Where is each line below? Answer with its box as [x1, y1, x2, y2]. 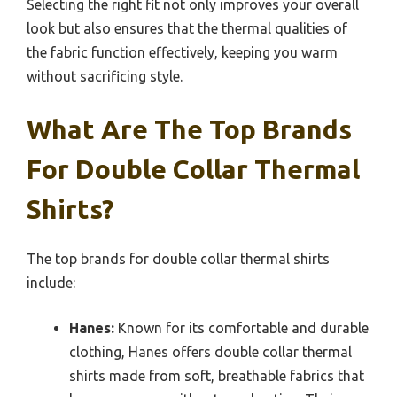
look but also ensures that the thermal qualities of [27, 19, 347, 36]
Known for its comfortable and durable [114, 319, 369, 336]
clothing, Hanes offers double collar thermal [69, 343, 352, 360]
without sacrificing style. [27, 67, 183, 84]
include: [27, 274, 75, 291]
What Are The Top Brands [27, 113, 352, 144]
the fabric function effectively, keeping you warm [27, 43, 338, 60]
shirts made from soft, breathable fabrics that [69, 367, 364, 384]
